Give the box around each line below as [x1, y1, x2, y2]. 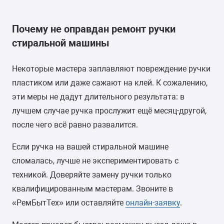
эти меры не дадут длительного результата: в [12, 92, 184, 101]
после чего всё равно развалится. [12, 120, 138, 129]
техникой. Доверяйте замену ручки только [12, 170, 171, 179]
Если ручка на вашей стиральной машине [12, 142, 168, 151]
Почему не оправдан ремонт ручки [12, 23, 175, 35]
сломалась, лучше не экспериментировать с [12, 156, 178, 165]
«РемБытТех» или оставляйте [12, 198, 125, 207]
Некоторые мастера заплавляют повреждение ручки [12, 64, 210, 73]
